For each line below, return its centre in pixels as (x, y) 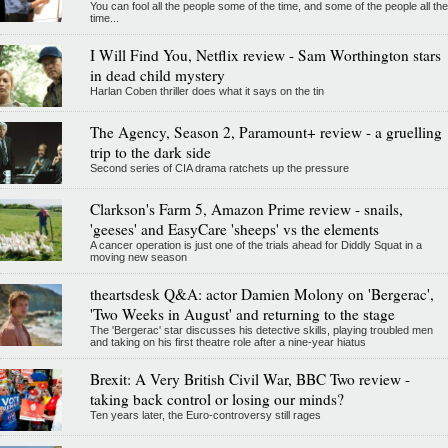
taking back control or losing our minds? (216, 398)
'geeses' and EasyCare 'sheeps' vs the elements (234, 228)
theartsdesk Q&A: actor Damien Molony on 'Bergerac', (261, 293)
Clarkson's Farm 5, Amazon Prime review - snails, (246, 208)
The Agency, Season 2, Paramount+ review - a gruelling (265, 131)
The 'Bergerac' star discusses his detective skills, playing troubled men (261, 329)
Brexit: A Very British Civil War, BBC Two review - (249, 378)
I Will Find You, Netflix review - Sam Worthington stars (265, 54)
